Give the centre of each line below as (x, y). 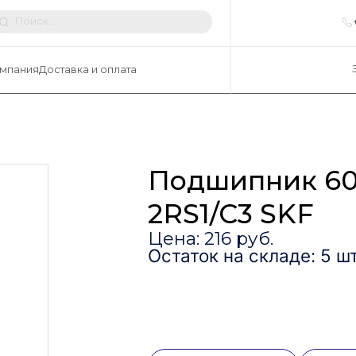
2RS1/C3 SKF (230, 214)
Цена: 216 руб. (210, 239)
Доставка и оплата (87, 70)
